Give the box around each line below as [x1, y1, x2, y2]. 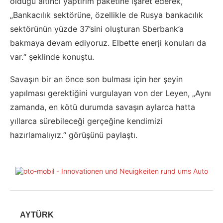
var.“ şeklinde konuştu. [10, 52, 94, 62]
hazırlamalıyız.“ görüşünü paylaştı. [10, 130, 137, 140]
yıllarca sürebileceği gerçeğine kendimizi [10, 116, 163, 126]
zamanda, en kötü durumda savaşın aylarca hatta [10, 102, 195, 112]
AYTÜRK [20, 211, 54, 220]
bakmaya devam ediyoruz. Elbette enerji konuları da [10, 38, 206, 48]
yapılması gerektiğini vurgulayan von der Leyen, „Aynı [10, 88, 211, 99]
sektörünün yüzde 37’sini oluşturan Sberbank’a [10, 24, 184, 34]
